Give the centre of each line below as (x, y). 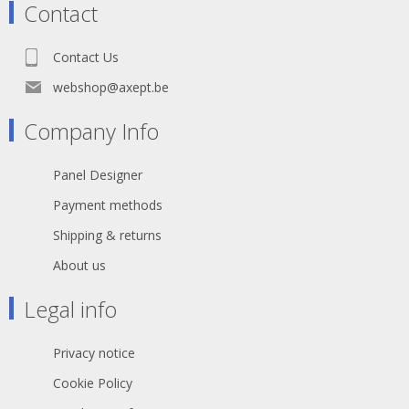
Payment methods (108, 204)
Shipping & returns (107, 235)
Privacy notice (94, 352)
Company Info (91, 131)
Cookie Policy (93, 383)
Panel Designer (98, 174)
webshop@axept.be (111, 87)
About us (79, 265)
